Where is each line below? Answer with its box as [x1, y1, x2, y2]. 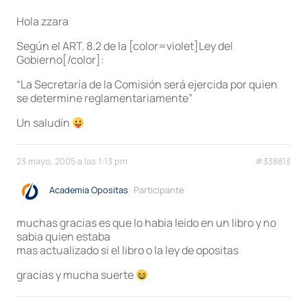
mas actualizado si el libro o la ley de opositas [16, 242, 238, 258]
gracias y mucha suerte [16, 267, 136, 282]
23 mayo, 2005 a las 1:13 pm [16, 154, 127, 167]
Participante [134, 184, 184, 197]
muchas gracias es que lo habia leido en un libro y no [16, 214, 276, 230]
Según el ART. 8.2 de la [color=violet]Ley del [16, 38, 233, 54]
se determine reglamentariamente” [16, 90, 193, 106]
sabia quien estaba [16, 228, 110, 244]
